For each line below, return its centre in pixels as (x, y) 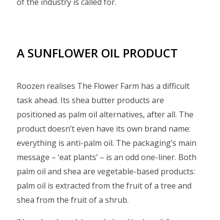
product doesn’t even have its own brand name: (104, 129)
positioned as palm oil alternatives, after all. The (105, 114)
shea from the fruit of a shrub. (73, 200)
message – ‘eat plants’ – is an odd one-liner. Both (107, 157)
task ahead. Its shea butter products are (90, 100)
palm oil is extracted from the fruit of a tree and (104, 186)
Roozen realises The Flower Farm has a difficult (103, 86)
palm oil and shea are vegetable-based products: (106, 171)
